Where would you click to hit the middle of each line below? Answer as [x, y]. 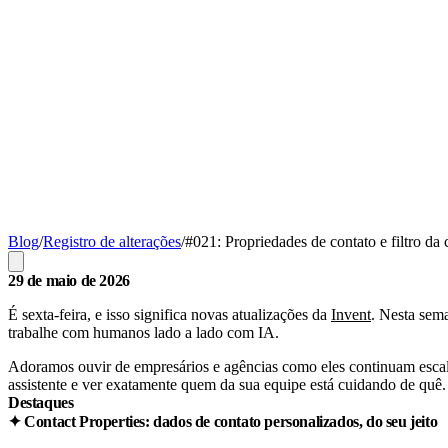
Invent [351, 314]
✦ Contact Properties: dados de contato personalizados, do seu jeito [223, 421]
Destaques [41, 402]
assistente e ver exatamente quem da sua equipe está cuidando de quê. [227, 384]
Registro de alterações [112, 241]
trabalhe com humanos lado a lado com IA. [143, 332]
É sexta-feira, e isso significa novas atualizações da [169, 314]
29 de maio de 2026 [69, 280]
